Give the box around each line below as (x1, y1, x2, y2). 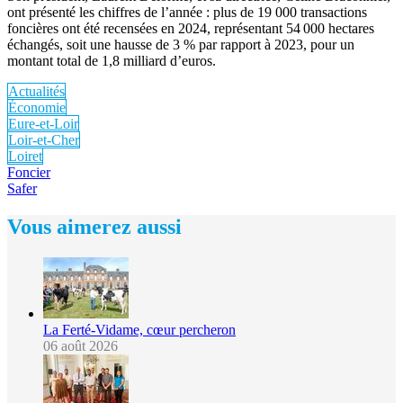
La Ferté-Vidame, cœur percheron (43, 321, 236, 337)
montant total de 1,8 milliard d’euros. (7, 52, 216, 68)
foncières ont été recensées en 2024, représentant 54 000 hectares (7, 20, 374, 36)
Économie (8, 99, 66, 115)
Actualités (8, 83, 65, 99)
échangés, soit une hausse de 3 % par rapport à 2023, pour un (7, 36, 354, 52)
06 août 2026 (43, 337, 118, 354)
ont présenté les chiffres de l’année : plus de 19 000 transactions (7, 4, 367, 20)
